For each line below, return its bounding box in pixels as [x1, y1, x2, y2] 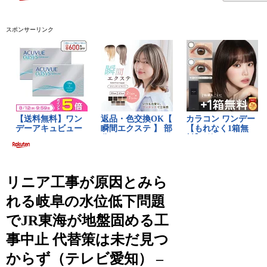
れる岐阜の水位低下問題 [6, 193, 166, 209]
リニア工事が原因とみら [6, 174, 168, 190]
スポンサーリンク [6, 26, 54, 33]
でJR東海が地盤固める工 [6, 212, 169, 228]
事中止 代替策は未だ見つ [6, 231, 169, 247]
